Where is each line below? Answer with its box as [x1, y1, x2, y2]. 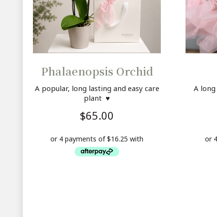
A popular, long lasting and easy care [34, 83, 159, 93]
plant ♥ [84, 93, 110, 103]
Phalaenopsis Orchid [41, 63, 153, 78]
